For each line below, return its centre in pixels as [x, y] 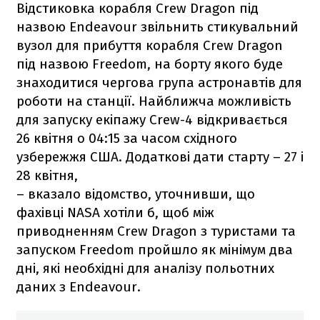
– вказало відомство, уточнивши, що [136, 194]
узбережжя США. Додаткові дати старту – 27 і [160, 156]
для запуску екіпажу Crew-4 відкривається [152, 119]
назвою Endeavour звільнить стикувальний [157, 26]
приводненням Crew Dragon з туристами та [156, 231]
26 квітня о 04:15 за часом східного [127, 138]
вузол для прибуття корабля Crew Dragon [150, 45]
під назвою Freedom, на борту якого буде [150, 64]
